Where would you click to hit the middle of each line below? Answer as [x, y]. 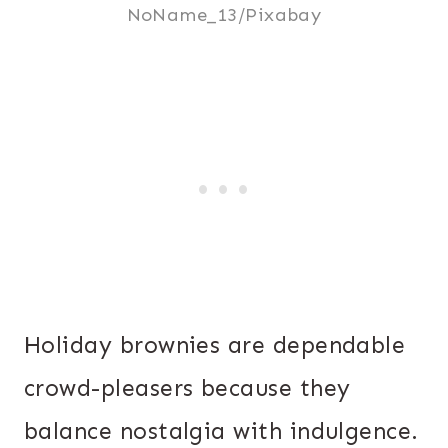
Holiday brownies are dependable [215, 345]
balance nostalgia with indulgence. [221, 431]
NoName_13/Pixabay [224, 15]
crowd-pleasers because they [187, 388]
